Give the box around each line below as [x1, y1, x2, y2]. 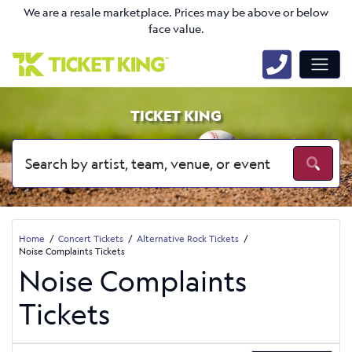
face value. [148, 21, 204, 37]
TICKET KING [130, 106, 222, 125]
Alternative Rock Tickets [137, 232, 239, 244]
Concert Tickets [58, 232, 123, 244]
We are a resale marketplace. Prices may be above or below [24, 5, 328, 20]
